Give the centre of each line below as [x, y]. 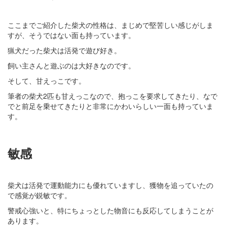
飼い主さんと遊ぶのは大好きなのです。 [71, 65]
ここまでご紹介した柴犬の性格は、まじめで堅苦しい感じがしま [110, 25]
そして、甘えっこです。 [47, 80]
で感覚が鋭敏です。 [40, 195]
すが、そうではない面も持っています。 [71, 35]
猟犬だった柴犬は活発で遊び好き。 [64, 50]
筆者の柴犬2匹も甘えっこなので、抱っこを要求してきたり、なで [112, 96]
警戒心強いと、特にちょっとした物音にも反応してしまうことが [110, 210]
